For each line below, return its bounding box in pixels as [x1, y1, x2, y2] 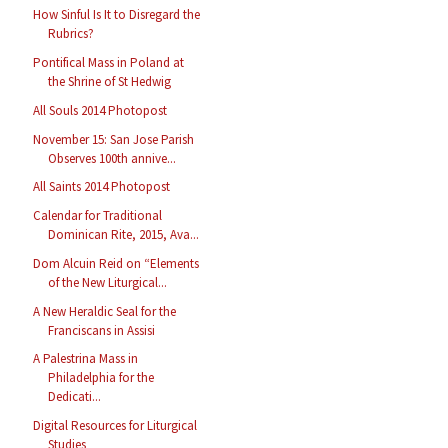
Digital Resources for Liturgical [33, 417, 198, 435]
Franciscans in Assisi [48, 321, 156, 339]
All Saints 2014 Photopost [33, 178, 171, 196]
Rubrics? [48, 25, 95, 43]
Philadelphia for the [48, 369, 155, 387]
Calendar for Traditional [33, 207, 163, 225]
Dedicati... [48, 388, 102, 406]
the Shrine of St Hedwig [48, 73, 172, 91]
